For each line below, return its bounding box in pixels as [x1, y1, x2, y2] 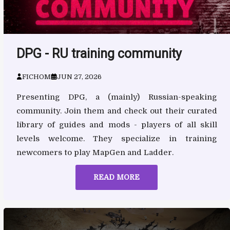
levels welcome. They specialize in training [16, 133, 217, 143]
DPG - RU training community [16, 46, 182, 61]
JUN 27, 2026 [57, 72, 102, 81]
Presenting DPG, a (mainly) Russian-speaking [16, 92, 217, 102]
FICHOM [22, 72, 51, 81]
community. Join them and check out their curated [16, 106, 217, 116]
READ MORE [93, 172, 140, 181]
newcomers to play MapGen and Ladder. [16, 147, 174, 157]
